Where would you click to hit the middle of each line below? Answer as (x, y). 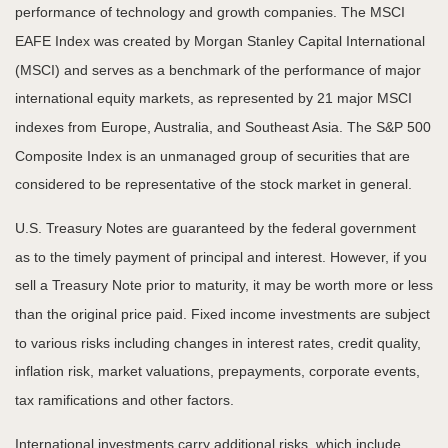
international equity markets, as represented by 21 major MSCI (213, 98)
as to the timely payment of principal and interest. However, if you (221, 256)
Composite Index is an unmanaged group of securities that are (212, 156)
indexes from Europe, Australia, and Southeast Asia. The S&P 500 (223, 127)
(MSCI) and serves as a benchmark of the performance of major (218, 70)
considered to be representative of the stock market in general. (213, 184)
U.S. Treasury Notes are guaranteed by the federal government (215, 228)
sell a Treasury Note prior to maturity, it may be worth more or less (224, 285)
